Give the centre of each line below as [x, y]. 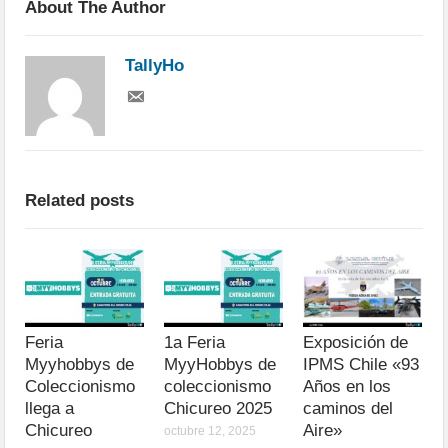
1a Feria [195, 343]
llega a [50, 409]
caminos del [348, 409]
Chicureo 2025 [218, 409]
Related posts [80, 200]
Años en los [347, 387]
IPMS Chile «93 [361, 365]
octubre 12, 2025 [210, 431]
